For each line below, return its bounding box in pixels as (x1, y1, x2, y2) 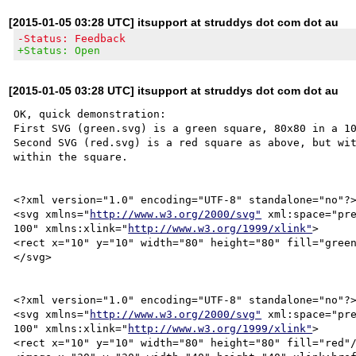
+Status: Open (17, 44, 101, 56)
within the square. (14, 150, 129, 163)
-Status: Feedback (17, 32, 126, 44)
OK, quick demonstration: (14, 107, 167, 120)
